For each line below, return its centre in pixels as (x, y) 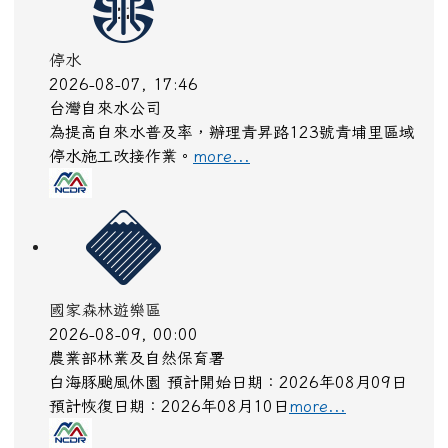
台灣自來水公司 (105, 114)
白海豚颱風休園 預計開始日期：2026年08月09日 (228, 388)
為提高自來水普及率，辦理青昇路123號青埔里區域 (232, 138)
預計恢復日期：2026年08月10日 (169, 412)
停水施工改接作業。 (121, 162)
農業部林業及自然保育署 (137, 364)
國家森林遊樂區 (105, 316)
